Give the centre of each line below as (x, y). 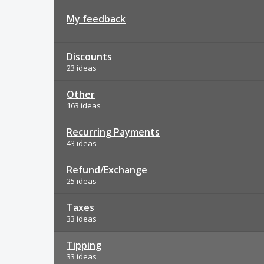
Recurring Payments (113, 132)
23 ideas (82, 68)
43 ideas (82, 143)
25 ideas (82, 181)
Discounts (89, 57)
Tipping (84, 245)
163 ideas (84, 105)
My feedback (96, 19)
